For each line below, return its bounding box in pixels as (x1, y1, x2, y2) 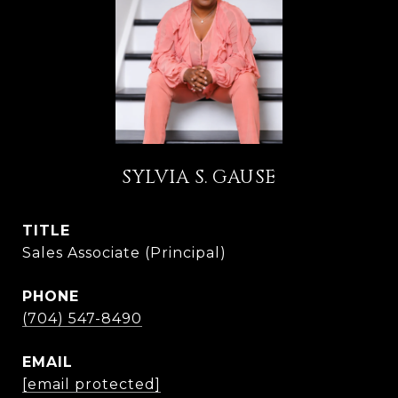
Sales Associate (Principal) (22, 244, 227, 261)
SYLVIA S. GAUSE (122, 165, 276, 190)
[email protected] (22, 376, 161, 393)
